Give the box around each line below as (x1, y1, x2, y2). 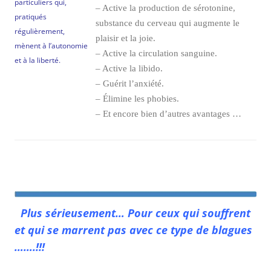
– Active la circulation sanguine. (96, 48, 217, 59)
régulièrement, (15, 26, 65, 37)
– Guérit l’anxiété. (96, 79, 164, 89)
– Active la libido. (96, 64, 163, 74)
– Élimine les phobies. (96, 94, 179, 104)
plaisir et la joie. (96, 33, 155, 44)
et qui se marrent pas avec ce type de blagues (15, 222, 252, 237)
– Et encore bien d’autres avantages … (96, 109, 241, 119)
